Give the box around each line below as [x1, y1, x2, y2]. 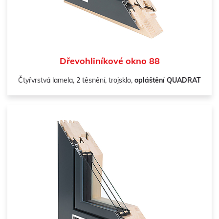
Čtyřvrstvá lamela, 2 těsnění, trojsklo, [18, 76, 134, 85]
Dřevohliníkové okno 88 [59, 55, 160, 66]
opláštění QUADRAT [134, 76, 201, 85]
